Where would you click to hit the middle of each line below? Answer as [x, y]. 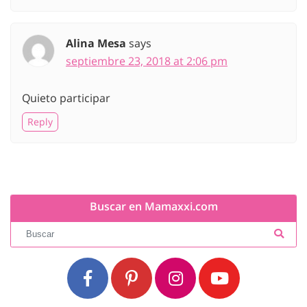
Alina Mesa [96, 44]
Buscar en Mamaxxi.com [153, 207]
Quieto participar [66, 98]
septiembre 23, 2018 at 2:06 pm [147, 61]
